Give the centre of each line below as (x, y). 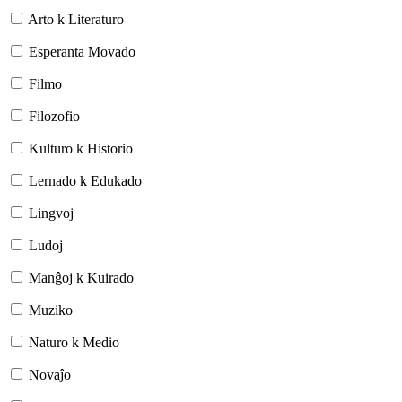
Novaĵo (50, 374)
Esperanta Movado (82, 51)
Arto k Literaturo (76, 19)
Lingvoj (51, 213)
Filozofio (54, 116)
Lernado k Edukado (85, 180)
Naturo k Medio (74, 342)
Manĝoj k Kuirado (81, 277)
